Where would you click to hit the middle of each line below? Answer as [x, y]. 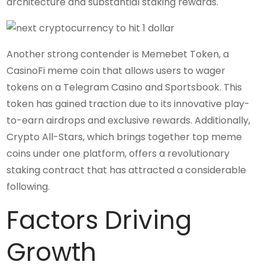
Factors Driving [99, 220]
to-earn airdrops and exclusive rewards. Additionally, [129, 120]
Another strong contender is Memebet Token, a [118, 54]
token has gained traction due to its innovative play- [128, 104]
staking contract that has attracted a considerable [127, 170]
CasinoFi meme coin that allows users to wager [116, 70]
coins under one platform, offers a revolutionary [118, 153]
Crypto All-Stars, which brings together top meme [125, 137]
